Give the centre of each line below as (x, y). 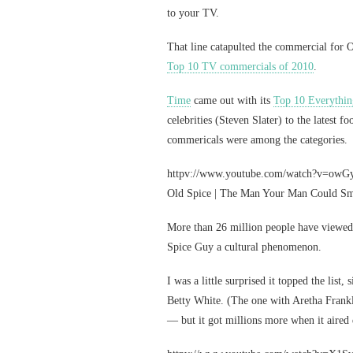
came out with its (232, 100)
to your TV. (193, 13)
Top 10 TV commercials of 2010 (240, 67)
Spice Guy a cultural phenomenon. (244, 247)
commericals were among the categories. (257, 140)
